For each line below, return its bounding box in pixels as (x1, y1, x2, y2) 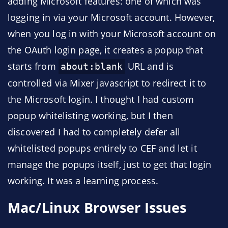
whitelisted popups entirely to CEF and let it (8, 142, 197, 154)
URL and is (125, 60, 174, 72)
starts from (8, 60, 59, 72)
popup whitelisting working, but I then (8, 109, 173, 122)
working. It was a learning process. (8, 175, 159, 187)
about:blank (60, 61, 123, 72)
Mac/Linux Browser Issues (8, 198, 187, 217)
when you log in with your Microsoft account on (8, 27, 216, 40)
